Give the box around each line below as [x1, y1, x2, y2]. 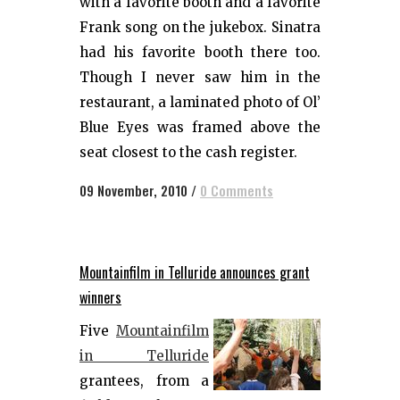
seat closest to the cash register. [79, 144, 297, 161]
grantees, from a [79, 372, 209, 389]
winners [79, 287, 121, 308]
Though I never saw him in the [79, 69, 321, 86]
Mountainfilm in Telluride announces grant [79, 262, 310, 283]
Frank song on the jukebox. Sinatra [79, 19, 321, 36]
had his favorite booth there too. [79, 44, 321, 61]
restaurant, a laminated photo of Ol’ [79, 94, 321, 111]
